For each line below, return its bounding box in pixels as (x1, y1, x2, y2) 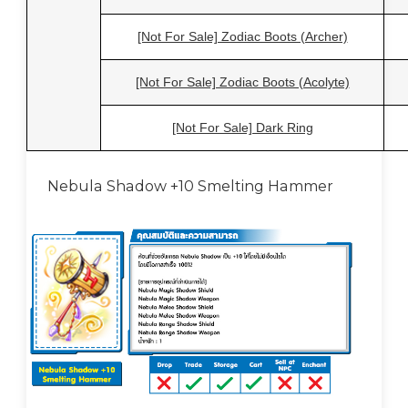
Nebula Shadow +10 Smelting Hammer (47, 178, 333, 196)
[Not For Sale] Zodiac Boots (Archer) (137, 29, 348, 45)
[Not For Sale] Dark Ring (171, 120, 313, 136)
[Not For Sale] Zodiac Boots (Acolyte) (135, 75, 350, 90)
